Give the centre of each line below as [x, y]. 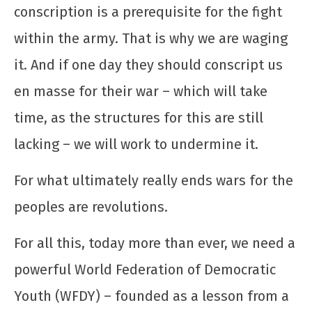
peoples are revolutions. [91, 206]
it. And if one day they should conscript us [148, 64]
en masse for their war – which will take [141, 91]
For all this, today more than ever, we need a [155, 243]
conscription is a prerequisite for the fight [148, 11]
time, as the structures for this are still [139, 117]
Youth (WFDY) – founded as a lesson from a [151, 296]
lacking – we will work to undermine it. [136, 144]
